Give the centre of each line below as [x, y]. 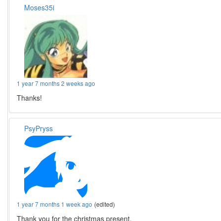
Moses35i [39, 8]
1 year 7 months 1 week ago [55, 204]
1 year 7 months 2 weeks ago [56, 83]
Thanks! [30, 98]
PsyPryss [39, 129]
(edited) [105, 204]
